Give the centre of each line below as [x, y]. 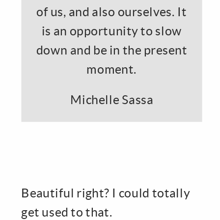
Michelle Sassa [112, 99]
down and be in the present [112, 50]
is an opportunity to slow [112, 30]
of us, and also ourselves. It [112, 11]
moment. [112, 69]
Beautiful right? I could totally [106, 193]
